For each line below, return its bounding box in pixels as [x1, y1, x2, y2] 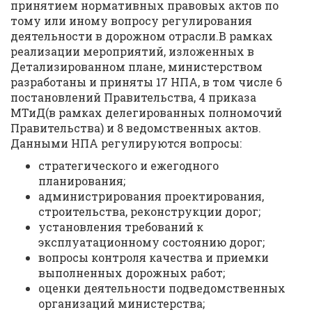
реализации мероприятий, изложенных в [10, 44, 254, 58]
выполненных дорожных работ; [38, 265, 225, 280]
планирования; [38, 173, 125, 188]
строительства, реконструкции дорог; [38, 204, 260, 219]
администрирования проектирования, [38, 189, 264, 203]
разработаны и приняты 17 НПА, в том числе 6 [10, 75, 282, 89]
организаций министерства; [38, 296, 205, 311]
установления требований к [38, 219, 203, 234]
